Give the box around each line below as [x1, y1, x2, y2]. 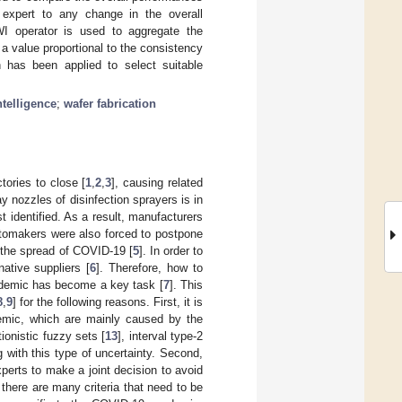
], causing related [111, 175, 203, 189]
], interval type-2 [118, 328, 203, 343]
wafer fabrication [64, 96, 156, 110]
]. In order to [138, 243, 204, 258]
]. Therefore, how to [96, 260, 204, 275]
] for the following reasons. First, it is [13, 294, 203, 309]
